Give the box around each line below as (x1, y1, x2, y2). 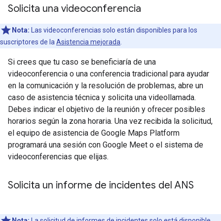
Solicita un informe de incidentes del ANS (8, 179, 194, 191)
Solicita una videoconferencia (8, 2, 141, 15)
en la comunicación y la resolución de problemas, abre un (8, 80, 203, 90)
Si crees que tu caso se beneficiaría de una (8, 57, 156, 67)
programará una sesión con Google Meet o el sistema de (8, 140, 203, 149)
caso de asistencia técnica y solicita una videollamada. (8, 92, 196, 102)
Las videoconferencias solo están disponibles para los (30, 26, 197, 34)
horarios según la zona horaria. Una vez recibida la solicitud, (8, 116, 213, 126)
